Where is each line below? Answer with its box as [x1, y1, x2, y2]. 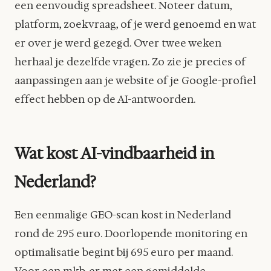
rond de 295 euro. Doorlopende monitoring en [15, 227, 247, 241]
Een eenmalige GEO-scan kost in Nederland [15, 208, 231, 222]
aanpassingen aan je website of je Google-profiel [15, 73, 256, 87]
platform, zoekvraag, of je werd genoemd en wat [15, 17, 256, 31]
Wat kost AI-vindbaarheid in [15, 143, 214, 164]
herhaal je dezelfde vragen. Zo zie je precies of [15, 54, 246, 68]
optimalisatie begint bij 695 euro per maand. [15, 246, 233, 260]
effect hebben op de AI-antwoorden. [15, 92, 196, 106]
